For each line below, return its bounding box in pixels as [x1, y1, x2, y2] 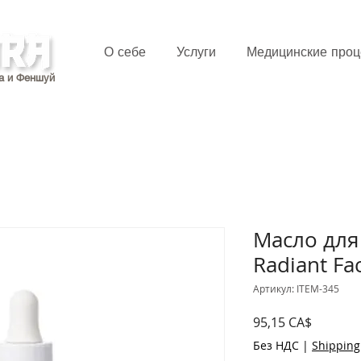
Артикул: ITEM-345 [253, 282, 339, 295]
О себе [104, 44, 146, 60]
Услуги [176, 44, 216, 60]
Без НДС [253, 338, 299, 353]
